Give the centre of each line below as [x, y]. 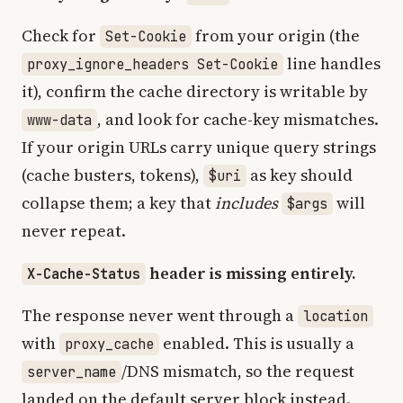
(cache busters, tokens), [112, 175]
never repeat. [74, 231]
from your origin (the [276, 36]
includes [246, 203]
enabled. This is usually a [257, 343]
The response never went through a [160, 315]
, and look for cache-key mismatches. [238, 119]
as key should [300, 175]
